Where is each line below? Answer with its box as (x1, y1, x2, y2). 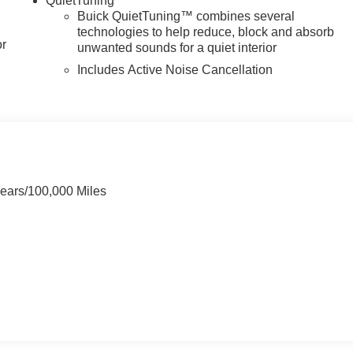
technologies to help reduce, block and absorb (77, 24, 335, 39)
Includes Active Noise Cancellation (77, 62, 273, 76)
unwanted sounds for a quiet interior (77, 40, 277, 54)
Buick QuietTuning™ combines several (77, 9, 295, 23)
